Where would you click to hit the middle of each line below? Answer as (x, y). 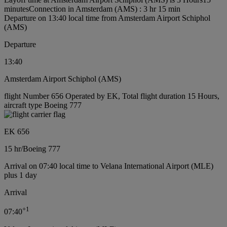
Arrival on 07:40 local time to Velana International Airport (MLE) (109, 166)
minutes (16, 9)
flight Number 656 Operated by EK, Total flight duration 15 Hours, (112, 96)
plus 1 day (21, 175)
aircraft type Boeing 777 (43, 105)
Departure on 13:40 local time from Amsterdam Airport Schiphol (107, 18)
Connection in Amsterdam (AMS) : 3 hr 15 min (105, 9)
